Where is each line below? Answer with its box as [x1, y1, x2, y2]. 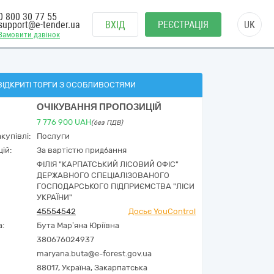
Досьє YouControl [128, 207, 196, 216]
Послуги [37, 131, 70, 141]
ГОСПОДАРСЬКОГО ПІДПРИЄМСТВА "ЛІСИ [37, 182, 194, 191]
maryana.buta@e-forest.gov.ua [37, 249, 152, 258]
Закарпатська [94, 263, 147, 272]
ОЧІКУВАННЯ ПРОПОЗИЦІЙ [37, 102, 161, 113]
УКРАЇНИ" [37, 193, 72, 202]
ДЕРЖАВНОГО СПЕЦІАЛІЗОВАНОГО [37, 171, 169, 180]
